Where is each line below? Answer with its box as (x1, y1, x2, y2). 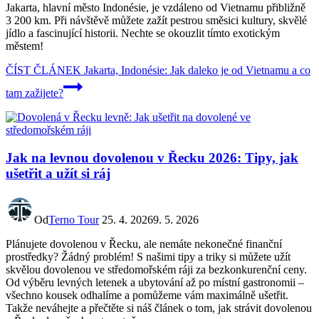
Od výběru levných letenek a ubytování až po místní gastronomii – (6, 276, 304, 288)
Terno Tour (48, 213, 99, 226)
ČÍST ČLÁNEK (6, 64, 81, 77)
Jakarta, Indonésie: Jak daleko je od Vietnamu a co (81, 64, 310, 77)
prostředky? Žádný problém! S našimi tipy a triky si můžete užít (6, 250, 291, 263)
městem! (6, 40, 43, 53)
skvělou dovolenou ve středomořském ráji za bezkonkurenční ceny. (6, 263, 307, 276)
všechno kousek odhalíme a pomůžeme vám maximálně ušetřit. (6, 288, 288, 301)
